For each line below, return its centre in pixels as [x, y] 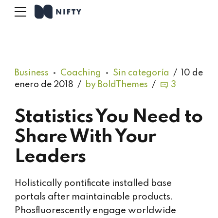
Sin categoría [141, 73]
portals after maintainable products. [94, 197]
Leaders [50, 157]
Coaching [81, 73]
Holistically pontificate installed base [93, 183]
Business [32, 73]
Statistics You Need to [109, 117]
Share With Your [85, 137]
